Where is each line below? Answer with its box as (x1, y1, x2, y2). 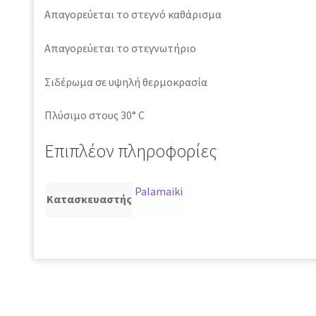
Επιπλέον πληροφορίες (44, 139, 217, 162)
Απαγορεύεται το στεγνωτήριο (44, 40, 196, 55)
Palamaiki (134, 183, 183, 198)
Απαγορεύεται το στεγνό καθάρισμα (44, 7, 221, 22)
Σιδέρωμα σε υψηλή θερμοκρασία (44, 74, 207, 89)
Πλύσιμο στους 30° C (44, 108, 145, 123)
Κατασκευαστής (46, 191, 132, 206)
